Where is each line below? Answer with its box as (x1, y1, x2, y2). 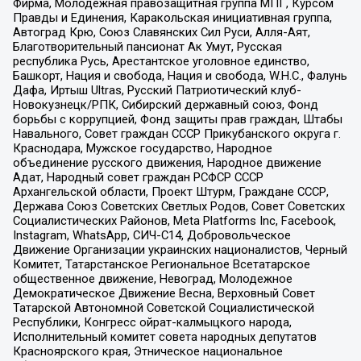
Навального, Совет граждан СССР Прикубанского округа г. (12, 126, 341, 141)
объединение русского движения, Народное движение (12, 155, 322, 170)
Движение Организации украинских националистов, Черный (12, 242, 347, 257)
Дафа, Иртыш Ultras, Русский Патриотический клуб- (12, 82, 301, 98)
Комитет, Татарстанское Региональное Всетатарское (12, 256, 310, 272)
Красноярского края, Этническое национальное (12, 343, 283, 359)
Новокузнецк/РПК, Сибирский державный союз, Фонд (12, 97, 318, 112)
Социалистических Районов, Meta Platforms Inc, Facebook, (12, 213, 336, 228)
